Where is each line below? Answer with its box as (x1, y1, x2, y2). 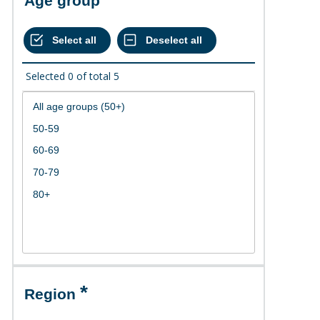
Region (35, 286, 76, 303)
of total (76, 69, 111, 83)
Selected (26, 69, 65, 83)
